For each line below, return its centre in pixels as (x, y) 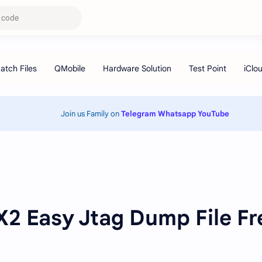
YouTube (213, 113)
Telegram (139, 113)
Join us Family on (91, 113)
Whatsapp (177, 113)
